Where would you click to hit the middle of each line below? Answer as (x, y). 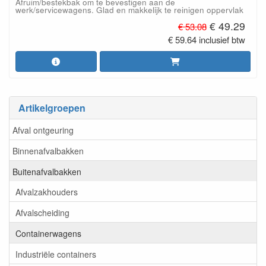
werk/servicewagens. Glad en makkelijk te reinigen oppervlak (129, 9)
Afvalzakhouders (47, 191)
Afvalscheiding (42, 212)
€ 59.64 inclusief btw (207, 40)
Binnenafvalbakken (48, 151)
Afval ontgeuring (43, 130)
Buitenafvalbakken (47, 171)
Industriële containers (56, 254)
